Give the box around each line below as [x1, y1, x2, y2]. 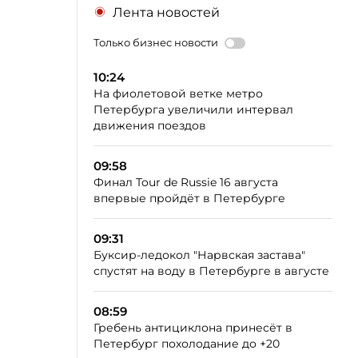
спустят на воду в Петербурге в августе [93, 264, 329, 278]
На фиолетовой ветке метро [93, 86, 263, 101]
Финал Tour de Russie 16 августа [93, 175, 278, 189]
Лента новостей [113, 5, 220, 20]
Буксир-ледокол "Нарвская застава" [93, 248, 305, 262]
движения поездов [93, 118, 206, 133]
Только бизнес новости [93, 36, 218, 49]
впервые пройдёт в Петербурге [93, 191, 285, 205]
